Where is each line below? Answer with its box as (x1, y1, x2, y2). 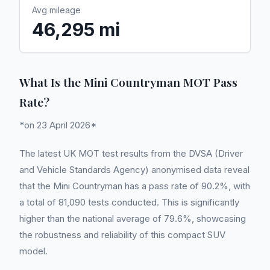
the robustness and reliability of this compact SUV (19, 229, 225, 240)
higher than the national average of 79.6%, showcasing (19, 213, 246, 224)
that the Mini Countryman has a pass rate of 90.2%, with (19, 180, 250, 192)
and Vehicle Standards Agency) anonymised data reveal (19, 164, 250, 175)
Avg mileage (32, 5, 81, 15)
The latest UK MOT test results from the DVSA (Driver (19, 148, 243, 159)
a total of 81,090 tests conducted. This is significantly (19, 196, 239, 208)
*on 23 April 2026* (19, 119, 96, 131)
